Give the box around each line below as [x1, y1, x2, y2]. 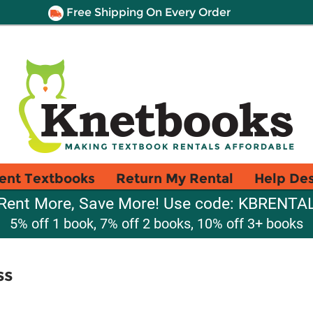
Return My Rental [116, 170, 233, 187]
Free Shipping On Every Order [63, 6, 231, 19]
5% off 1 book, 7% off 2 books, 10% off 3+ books [10, 215, 303, 232]
